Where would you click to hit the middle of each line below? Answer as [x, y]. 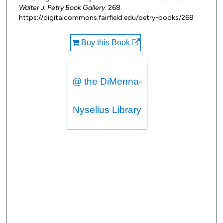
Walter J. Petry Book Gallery [62, 8]
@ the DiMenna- [107, 82]
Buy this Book [105, 43]
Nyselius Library [107, 110]
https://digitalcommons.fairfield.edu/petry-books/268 [106, 18]
